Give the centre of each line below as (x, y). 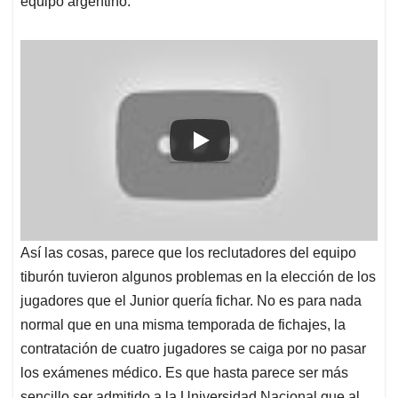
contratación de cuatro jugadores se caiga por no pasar (193, 349)
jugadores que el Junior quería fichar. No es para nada (191, 301)
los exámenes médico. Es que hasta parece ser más (184, 373)
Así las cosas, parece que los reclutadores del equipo (188, 253)
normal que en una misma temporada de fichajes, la (183, 325)
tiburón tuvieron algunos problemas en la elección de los (198, 277)
